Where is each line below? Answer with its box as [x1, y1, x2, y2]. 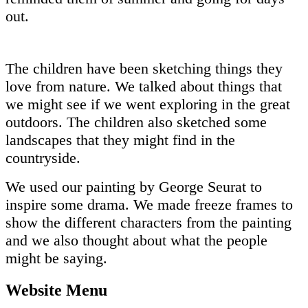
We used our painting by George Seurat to [5, 177, 262, 195]
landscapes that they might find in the [5, 131, 235, 148]
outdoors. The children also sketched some [5, 113, 267, 131]
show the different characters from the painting [5, 213, 291, 231]
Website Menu [5, 280, 107, 299]
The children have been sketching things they [5, 59, 283, 77]
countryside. [5, 148, 85, 166]
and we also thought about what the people [5, 231, 267, 249]
